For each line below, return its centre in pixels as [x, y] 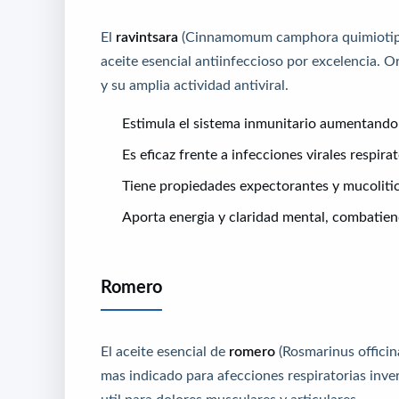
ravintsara [147, 37]
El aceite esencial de [165, 351]
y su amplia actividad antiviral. [195, 85]
